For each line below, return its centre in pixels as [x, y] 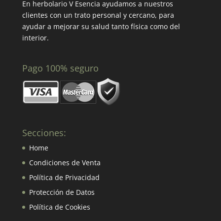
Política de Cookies [59, 207]
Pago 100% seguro [60, 68]
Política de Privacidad [64, 178]
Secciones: [44, 133]
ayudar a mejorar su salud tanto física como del [101, 27]
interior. [35, 38]
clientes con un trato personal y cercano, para [98, 15]
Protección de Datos [62, 192]
